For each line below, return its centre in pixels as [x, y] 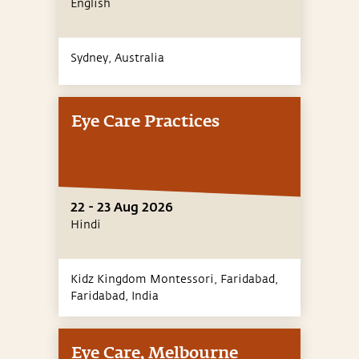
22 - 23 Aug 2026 [122, 206]
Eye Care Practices [145, 121]
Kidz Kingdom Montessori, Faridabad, [174, 279]
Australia [139, 58]
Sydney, [93, 58]
